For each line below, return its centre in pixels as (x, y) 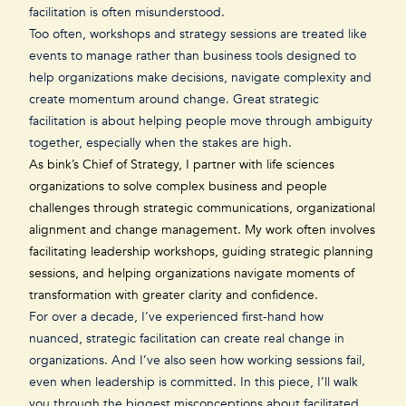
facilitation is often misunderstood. (129, 12)
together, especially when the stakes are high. (162, 143)
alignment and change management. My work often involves (202, 230)
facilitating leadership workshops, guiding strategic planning (201, 251)
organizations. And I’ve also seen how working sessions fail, (197, 360)
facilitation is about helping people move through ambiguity (201, 121)
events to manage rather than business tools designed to (193, 56)
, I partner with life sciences (256, 164)
